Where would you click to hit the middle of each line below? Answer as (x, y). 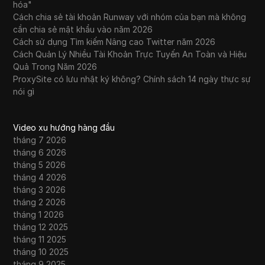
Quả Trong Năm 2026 (55, 67)
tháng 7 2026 (40, 140)
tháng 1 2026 (39, 215)
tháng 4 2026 (40, 177)
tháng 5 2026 (40, 165)
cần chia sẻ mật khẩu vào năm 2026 (83, 30)
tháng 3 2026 (40, 190)
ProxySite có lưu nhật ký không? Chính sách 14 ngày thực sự (132, 79)
